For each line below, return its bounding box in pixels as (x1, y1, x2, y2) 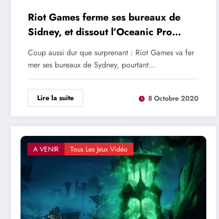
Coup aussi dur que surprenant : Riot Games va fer (28, 47, 194, 59)
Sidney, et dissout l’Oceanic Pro (28, 25, 172, 40)
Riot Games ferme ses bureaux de (28, 10, 180, 25)
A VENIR (33, 144, 59, 154)
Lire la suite (37, 93, 74, 103)
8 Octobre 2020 (148, 93, 198, 103)
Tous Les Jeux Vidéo (70, 144, 128, 154)
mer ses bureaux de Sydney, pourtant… (28, 59, 155, 71)
